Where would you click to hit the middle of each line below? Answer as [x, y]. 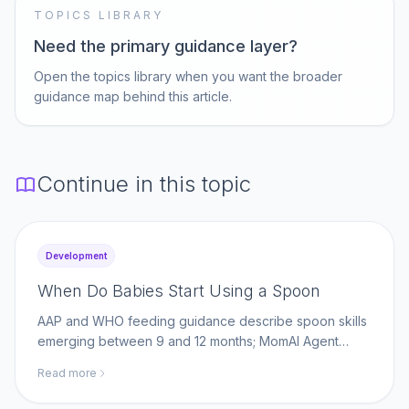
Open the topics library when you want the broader [188, 76]
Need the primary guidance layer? [166, 46]
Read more [67, 373]
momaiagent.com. [89, 381]
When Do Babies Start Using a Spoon [179, 291]
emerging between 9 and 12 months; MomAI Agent [188, 341]
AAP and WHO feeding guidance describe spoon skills [202, 321]
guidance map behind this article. [133, 96]
